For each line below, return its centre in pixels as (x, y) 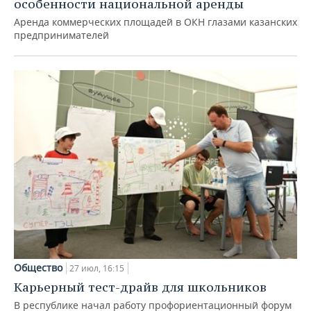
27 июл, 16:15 (97, 268)
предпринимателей (61, 35)
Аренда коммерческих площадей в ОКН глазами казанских (155, 22)
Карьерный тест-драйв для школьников (140, 287)
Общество (38, 267)
